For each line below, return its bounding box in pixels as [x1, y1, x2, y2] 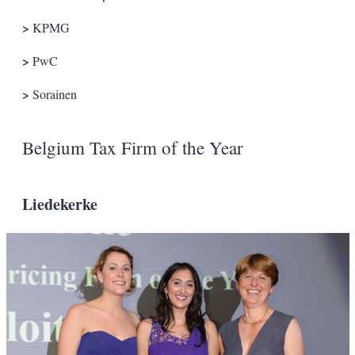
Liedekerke [21, 192, 97, 216]
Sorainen [29, 85, 77, 102]
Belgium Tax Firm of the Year [21, 135, 243, 159]
